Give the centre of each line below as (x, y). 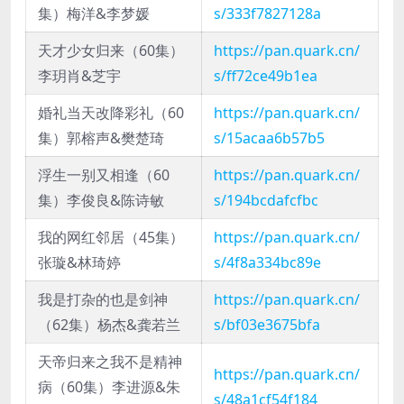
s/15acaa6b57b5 (269, 138)
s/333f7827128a (267, 14)
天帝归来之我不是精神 (110, 362)
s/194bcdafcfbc (266, 201)
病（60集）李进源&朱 (109, 387)
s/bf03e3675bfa (267, 325)
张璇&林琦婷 (79, 263)
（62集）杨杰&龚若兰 (109, 325)
